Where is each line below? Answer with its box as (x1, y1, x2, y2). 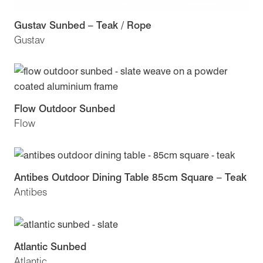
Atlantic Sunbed (14, 240, 86, 253)
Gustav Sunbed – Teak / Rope (14, 18, 151, 31)
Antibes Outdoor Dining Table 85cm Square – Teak (14, 171, 247, 184)
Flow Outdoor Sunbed (14, 102, 115, 114)
